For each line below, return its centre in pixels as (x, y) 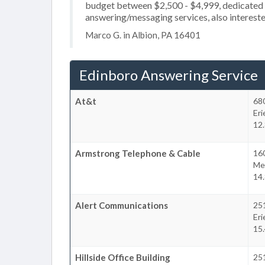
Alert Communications (122, 205)
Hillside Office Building (123, 257)
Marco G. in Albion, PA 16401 (143, 35)
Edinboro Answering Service (169, 75)
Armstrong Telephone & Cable (138, 153)
